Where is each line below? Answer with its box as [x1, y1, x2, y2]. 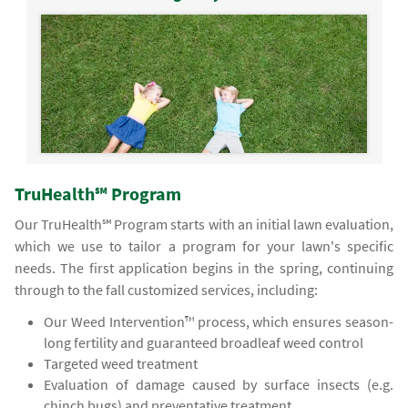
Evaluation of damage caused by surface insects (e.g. [44, 375, 393, 394]
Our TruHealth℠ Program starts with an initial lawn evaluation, [15, 215, 393, 234]
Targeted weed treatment [44, 354, 199, 373]
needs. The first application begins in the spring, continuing [15, 259, 393, 278]
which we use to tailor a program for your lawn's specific [15, 237, 393, 256]
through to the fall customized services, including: [15, 280, 319, 300]
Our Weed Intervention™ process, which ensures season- [44, 312, 393, 331]
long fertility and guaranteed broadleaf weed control [44, 333, 364, 352]
